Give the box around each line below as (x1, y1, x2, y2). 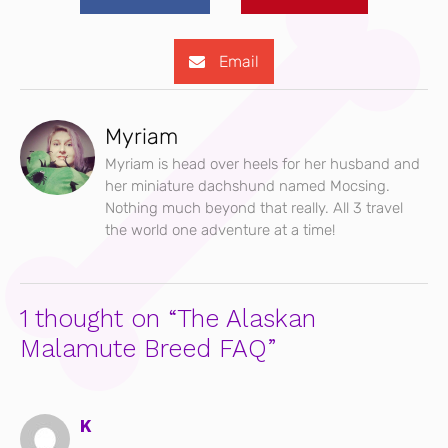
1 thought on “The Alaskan (20, 304, 316, 334)
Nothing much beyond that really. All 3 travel (105, 199, 403, 218)
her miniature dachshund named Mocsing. (105, 177, 390, 196)
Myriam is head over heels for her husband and (105, 155, 420, 174)
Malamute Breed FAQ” (20, 334, 276, 364)
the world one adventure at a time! (105, 221, 335, 240)
